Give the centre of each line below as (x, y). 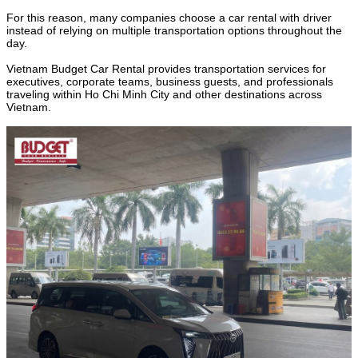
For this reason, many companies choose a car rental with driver (169, 18)
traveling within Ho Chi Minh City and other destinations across (164, 95)
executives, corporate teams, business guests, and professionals (170, 82)
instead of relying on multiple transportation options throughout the (174, 31)
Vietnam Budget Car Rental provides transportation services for (166, 69)
